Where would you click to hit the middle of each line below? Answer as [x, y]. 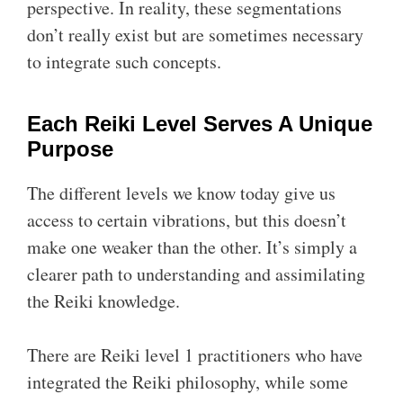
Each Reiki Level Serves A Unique [200, 124]
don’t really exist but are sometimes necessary [195, 35]
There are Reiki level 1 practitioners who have [195, 355]
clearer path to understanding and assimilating [196, 274]
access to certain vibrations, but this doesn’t [187, 220]
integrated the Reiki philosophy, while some [188, 382]
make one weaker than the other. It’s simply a [192, 247]
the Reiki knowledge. [103, 301]
